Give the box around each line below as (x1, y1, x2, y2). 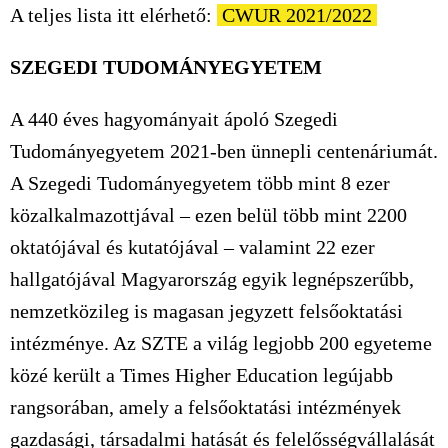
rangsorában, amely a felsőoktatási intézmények (10, 396, 401, 418)
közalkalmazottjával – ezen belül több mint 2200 (10, 204, 407, 226)
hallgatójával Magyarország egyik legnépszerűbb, (10, 268, 414, 290)
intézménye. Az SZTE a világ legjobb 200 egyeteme (10, 332, 432, 354)
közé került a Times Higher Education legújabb (10, 364, 393, 386)
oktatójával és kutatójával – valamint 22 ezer (10, 236, 375, 258)
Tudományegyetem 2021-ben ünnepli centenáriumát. (10, 140, 438, 162)
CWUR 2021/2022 (222, 4, 372, 26)
